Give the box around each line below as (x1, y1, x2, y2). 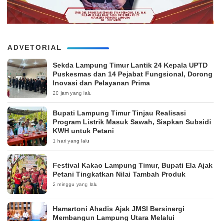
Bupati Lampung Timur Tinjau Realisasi (53, 109, 186, 117)
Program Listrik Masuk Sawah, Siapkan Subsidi (53, 118, 211, 126)
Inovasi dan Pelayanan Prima (53, 79, 150, 87)
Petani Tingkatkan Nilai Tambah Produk (53, 170, 185, 179)
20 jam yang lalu (53, 90, 92, 96)
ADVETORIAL (7, 43, 62, 52)
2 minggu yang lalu (53, 182, 98, 187)
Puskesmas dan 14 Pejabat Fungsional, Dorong (53, 70, 213, 78)
